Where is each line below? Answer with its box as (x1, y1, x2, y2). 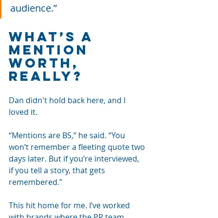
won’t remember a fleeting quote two (9, 141, 147, 152)
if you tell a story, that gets (9, 164, 107, 176)
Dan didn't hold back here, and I (9, 94, 127, 106)
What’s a (9, 28, 99, 45)
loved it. (9, 106, 37, 117)
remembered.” (9, 176, 62, 187)
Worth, (9, 54, 85, 71)
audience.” (10, 1, 57, 15)
